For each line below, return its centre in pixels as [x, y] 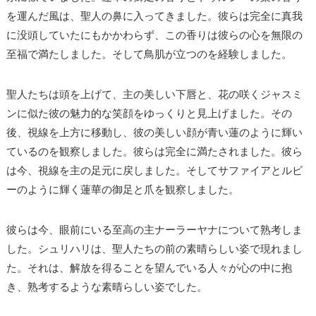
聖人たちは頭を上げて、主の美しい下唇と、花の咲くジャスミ [154, 94]
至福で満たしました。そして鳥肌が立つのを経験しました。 [149, 54]
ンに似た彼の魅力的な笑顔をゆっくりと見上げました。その [149, 113]
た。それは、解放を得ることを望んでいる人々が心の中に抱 [149, 268]
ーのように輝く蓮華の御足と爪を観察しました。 [122, 189]
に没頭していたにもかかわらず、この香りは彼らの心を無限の [154, 35]
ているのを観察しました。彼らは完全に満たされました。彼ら [154, 151]
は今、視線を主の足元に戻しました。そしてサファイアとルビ [154, 170]
